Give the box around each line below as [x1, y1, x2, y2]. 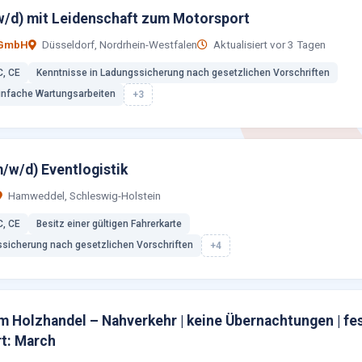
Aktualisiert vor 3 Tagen [211, 39, 326, 51]
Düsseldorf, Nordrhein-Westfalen [40, 39, 197, 51]
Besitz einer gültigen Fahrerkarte [36, 218, 182, 229]
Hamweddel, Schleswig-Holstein [6, 190, 161, 202]
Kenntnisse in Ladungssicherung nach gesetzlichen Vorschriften [36, 67, 330, 78]
